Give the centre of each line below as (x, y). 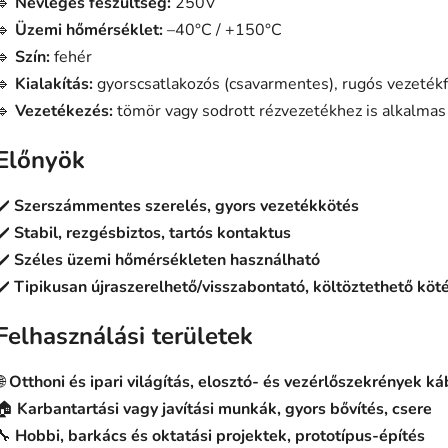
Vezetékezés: (64, 111)
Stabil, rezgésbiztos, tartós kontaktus (152, 232)
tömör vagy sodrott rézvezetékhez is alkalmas (281, 111)
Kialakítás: (54, 84)
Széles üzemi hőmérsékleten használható (167, 259)
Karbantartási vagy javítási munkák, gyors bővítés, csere (224, 408)
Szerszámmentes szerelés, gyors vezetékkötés (186, 205)
